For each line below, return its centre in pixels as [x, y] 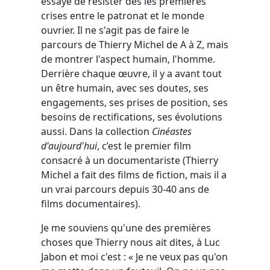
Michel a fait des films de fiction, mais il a [134, 174]
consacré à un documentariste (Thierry [130, 160]
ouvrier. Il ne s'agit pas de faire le [115, 30]
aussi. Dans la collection [96, 131]
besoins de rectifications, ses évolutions [132, 117]
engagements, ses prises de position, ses [134, 102]
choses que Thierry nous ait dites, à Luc [130, 242]
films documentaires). [91, 203]
